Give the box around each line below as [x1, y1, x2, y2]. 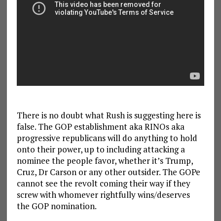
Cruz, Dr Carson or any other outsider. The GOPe [16, 166, 200, 178]
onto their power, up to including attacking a [16, 143, 185, 155]
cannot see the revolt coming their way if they [16, 177, 190, 189]
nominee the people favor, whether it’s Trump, [16, 154, 193, 166]
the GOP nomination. [16, 200, 97, 212]
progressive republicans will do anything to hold [16, 132, 197, 144]
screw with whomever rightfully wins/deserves [16, 188, 190, 200]
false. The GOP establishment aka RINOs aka [16, 120, 184, 132]
